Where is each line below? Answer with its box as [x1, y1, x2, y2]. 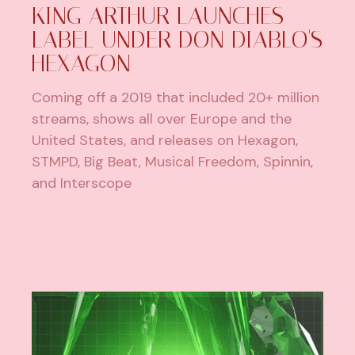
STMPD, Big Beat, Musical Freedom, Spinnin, [32, 151, 314, 171]
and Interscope [32, 173, 132, 193]
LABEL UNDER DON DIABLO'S [32, 25, 323, 54]
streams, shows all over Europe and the [32, 109, 292, 128]
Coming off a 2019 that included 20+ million [32, 87, 320, 107]
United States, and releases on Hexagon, [32, 130, 299, 150]
